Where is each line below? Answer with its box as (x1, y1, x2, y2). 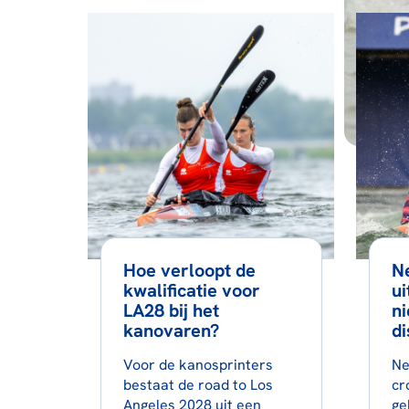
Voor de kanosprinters (122, 355, 273, 374)
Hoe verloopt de (122, 258, 256, 282)
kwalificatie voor (122, 278, 260, 302)
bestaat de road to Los (122, 375, 273, 394)
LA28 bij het (122, 299, 219, 322)
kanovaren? (122, 319, 219, 342)
